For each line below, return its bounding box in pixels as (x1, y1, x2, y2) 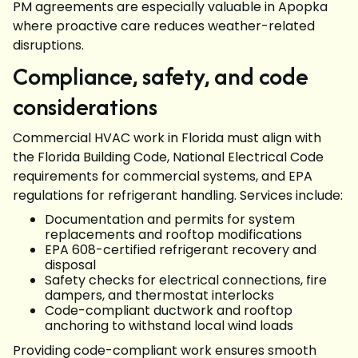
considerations (13, 89, 157, 124)
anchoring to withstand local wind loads (45, 316, 293, 335)
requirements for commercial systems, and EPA (13, 167, 312, 185)
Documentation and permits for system (45, 210, 295, 229)
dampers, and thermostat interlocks (45, 286, 274, 304)
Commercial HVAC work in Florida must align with (13, 129, 321, 147)
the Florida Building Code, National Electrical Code (13, 148, 324, 166)
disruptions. (13, 36, 84, 54)
